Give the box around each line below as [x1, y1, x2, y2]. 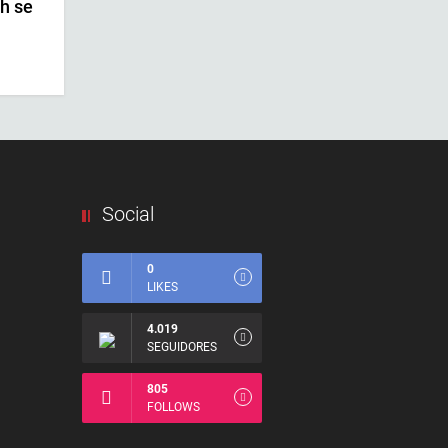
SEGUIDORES [147, 340, 217, 355]
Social [102, 202, 154, 227]
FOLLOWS [147, 400, 200, 415]
